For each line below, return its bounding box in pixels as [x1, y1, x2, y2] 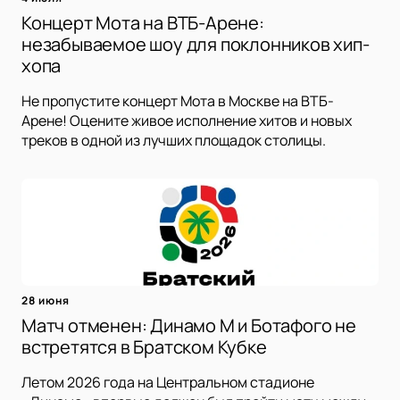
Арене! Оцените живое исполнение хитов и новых [21, 111, 352, 131]
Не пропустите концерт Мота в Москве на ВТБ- [21, 91, 334, 112]
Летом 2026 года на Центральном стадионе [21, 372, 314, 393]
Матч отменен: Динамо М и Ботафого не [21, 313, 356, 338]
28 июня [21, 293, 70, 309]
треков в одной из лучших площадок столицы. [21, 130, 326, 151]
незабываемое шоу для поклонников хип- [21, 32, 370, 57]
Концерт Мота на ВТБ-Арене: [21, 11, 264, 36]
